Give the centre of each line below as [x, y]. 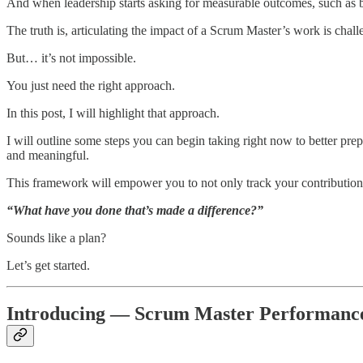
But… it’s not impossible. [71, 58]
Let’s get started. [48, 265]
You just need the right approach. [91, 85]
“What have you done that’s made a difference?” [135, 210]
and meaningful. [48, 155]
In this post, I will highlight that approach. [113, 113]
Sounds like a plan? [56, 237]
